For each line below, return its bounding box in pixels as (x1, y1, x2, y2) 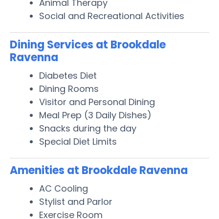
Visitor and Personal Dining (39, 95, 155, 108)
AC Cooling (39, 182, 88, 195)
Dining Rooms (39, 82, 99, 95)
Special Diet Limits (39, 135, 117, 148)
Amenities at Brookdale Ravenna (10, 162, 188, 178)
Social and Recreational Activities (39, 9, 184, 22)
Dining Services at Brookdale (10, 37, 166, 52)
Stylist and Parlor (39, 195, 112, 208)
